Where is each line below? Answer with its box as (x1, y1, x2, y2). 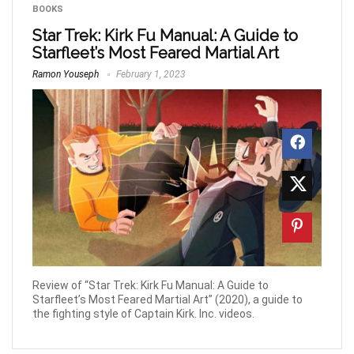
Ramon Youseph (32, 69, 99, 80)
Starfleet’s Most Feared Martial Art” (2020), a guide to (32, 292, 303, 306)
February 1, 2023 (114, 69, 186, 80)
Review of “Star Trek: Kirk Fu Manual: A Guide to (32, 278, 269, 292)
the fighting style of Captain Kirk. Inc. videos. (32, 307, 254, 320)
